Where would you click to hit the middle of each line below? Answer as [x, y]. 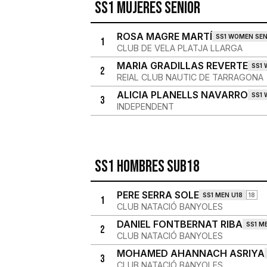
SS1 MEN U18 [222, 195]
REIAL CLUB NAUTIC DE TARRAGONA [190, 77]
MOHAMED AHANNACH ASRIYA [190, 253]
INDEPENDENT [145, 106]
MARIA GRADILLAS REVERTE [182, 66]
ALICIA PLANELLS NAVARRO [182, 95]
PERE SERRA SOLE [158, 195]
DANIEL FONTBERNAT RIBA [179, 224]
